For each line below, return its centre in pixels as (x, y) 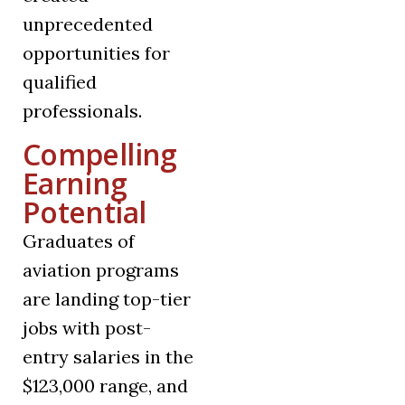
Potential (85, 212)
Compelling (100, 155)
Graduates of (79, 241)
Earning (75, 184)
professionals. (82, 111)
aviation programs (101, 270)
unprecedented (88, 24)
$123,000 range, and (105, 386)
